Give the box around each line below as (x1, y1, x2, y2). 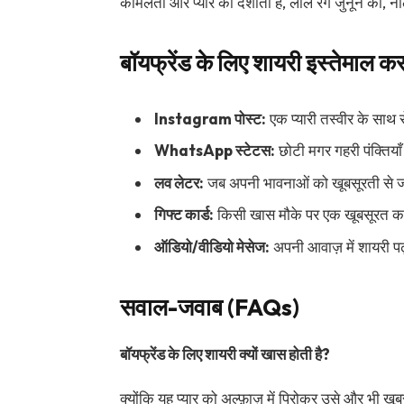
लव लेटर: (153, 172, 204, 192)
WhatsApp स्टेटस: (153, 141, 275, 161)
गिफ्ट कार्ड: (153, 205, 214, 225)
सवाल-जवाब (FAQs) (119, 291, 299, 322)
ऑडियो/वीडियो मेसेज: (153, 236, 270, 256)
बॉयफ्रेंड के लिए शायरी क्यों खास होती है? (119, 344, 330, 364)
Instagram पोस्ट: (153, 108, 266, 128)
